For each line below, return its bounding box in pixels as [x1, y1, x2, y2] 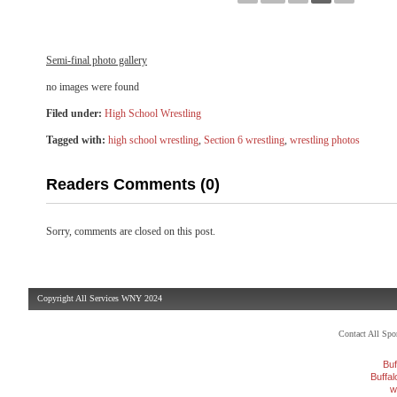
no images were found [46, 81, 139, 93]
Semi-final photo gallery [46, 54, 147, 66]
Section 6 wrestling [204, 134, 284, 146]
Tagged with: [46, 134, 105, 146]
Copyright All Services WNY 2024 [37, 293, 162, 303]
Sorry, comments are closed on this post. [46, 225, 215, 237]
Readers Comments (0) [46, 175, 220, 193]
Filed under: [46, 107, 102, 120]
